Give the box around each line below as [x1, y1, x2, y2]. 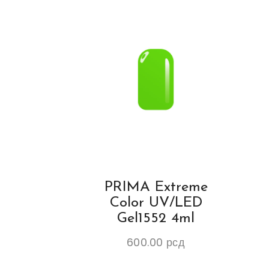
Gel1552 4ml [117, 211, 195, 226]
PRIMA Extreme [104, 180, 208, 195]
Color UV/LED [109, 196, 202, 211]
